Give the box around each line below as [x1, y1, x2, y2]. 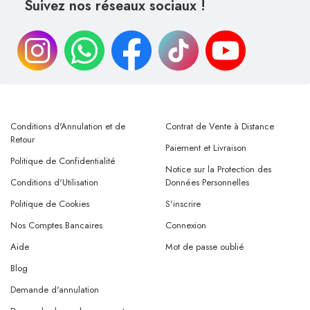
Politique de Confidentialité [10, 154, 116, 167]
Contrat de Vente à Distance [165, 119, 274, 133]
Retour [10, 132, 35, 146]
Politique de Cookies [10, 197, 89, 210]
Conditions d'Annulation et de [10, 119, 125, 133]
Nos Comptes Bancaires [10, 218, 102, 232]
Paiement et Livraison [165, 140, 246, 154]
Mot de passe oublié [165, 239, 244, 253]
